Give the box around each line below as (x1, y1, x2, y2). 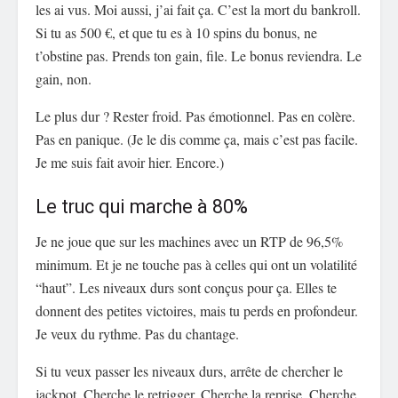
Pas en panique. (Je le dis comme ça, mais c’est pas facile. (36, 130, 358, 149)
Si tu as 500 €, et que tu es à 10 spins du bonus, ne (36, 23, 317, 43)
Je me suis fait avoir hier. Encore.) (36, 153, 224, 172)
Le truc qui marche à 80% (36, 192, 248, 221)
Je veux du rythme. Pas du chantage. (36, 323, 239, 343)
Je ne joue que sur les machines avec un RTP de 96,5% (36, 231, 343, 251)
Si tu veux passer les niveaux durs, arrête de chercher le (36, 361, 343, 380)
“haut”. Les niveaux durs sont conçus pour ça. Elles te (36, 277, 337, 297)
